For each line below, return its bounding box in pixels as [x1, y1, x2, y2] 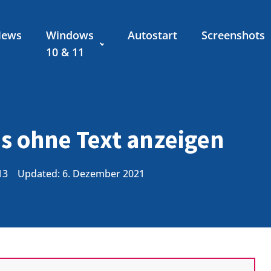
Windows [46, 28, 94, 42]
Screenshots [201, 28, 265, 42]
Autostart [127, 28, 177, 42]
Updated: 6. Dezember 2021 [18, 167, 145, 180]
